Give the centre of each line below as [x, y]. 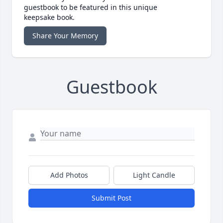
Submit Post [111, 198]
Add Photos [69, 175]
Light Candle [154, 175]
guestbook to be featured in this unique [91, 7]
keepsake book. [49, 17]
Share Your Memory [65, 36]
